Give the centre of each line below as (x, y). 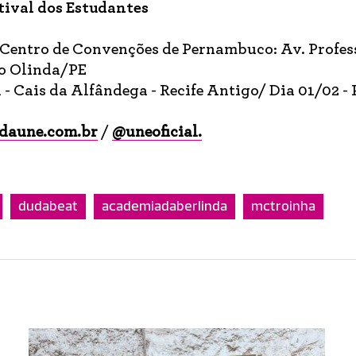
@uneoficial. (157, 132)
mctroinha (283, 207)
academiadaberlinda (164, 207)
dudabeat (48, 207)
